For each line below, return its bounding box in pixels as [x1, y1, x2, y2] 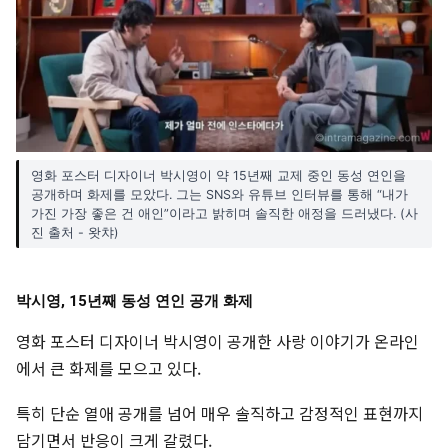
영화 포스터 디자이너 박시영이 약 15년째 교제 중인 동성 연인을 [31, 167, 406, 183]
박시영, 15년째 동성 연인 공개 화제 [16, 291, 253, 310]
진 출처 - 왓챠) [31, 224, 119, 240]
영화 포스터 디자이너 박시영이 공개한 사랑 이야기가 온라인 [16, 328, 419, 353]
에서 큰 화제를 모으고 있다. [16, 355, 201, 380]
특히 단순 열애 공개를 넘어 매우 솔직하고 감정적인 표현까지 [16, 400, 423, 425]
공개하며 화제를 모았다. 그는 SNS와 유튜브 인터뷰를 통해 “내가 [31, 186, 408, 202]
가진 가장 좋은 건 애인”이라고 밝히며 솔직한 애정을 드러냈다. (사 [31, 205, 418, 221]
